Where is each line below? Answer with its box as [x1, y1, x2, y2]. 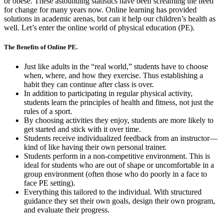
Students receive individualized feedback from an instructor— [24, 134, 218, 143]
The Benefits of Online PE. [4, 43, 78, 51]
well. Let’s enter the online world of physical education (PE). [4, 23, 195, 32]
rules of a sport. [24, 107, 72, 116]
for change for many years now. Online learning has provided [4, 5, 197, 14]
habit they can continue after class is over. [24, 80, 154, 89]
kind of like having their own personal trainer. [24, 143, 167, 152]
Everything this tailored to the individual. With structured [24, 188, 202, 197]
